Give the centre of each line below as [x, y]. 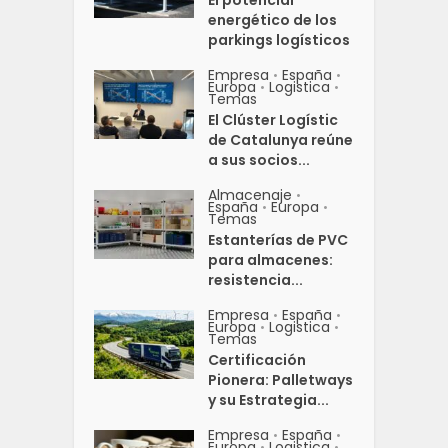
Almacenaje [250, 194]
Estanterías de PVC [278, 239]
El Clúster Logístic [273, 119]
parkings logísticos [279, 39]
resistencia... [256, 279]
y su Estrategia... [269, 399]
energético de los [273, 19]
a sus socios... [259, 159]
